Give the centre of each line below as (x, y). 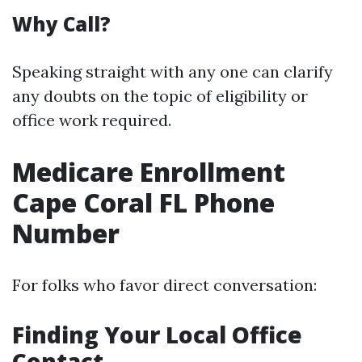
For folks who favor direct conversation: (164, 285)
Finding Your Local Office (157, 335)
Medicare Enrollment (149, 172)
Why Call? (61, 24)
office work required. (92, 120)
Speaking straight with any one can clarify (173, 72)
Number (66, 233)
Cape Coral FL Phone (143, 202)
